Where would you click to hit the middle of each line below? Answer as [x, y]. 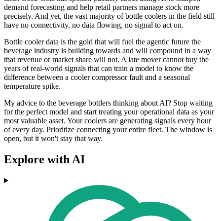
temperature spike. [32, 86]
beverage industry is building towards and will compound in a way [108, 51]
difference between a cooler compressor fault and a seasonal [97, 77]
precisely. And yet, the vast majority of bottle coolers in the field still [109, 16]
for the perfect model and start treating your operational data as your [109, 112]
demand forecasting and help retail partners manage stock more [102, 7]
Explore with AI [44, 160]
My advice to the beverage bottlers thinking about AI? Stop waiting [108, 103]
